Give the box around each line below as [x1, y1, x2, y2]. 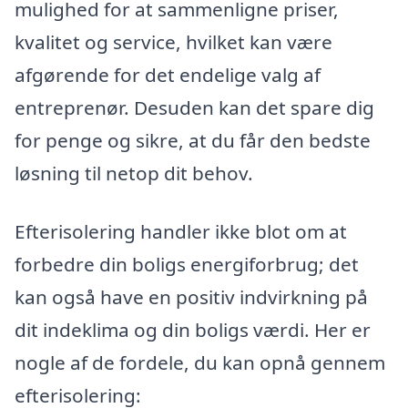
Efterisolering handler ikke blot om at [15, 218, 347, 244]
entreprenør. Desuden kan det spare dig [15, 94, 374, 120]
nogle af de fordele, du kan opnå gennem [15, 349, 385, 375]
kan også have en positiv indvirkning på [15, 283, 368, 310]
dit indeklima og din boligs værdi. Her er [15, 316, 371, 342]
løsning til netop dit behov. [15, 159, 253, 186]
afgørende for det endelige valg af [15, 61, 321, 87]
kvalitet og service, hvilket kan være [15, 28, 332, 55]
